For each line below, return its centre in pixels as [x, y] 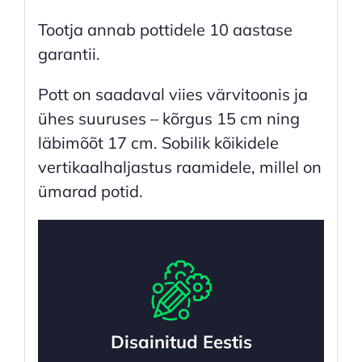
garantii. [69, 53]
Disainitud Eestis [181, 341]
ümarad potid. [90, 191]
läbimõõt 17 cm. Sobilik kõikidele [158, 142]
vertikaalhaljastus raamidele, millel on [179, 166]
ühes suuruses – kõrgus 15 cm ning [168, 118]
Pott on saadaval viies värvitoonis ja [173, 94]
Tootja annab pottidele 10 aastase [165, 29]
